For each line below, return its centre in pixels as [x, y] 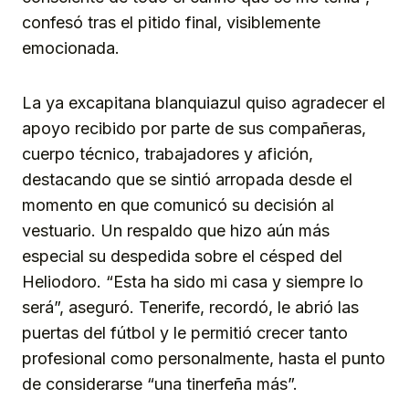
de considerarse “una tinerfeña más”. [160, 384]
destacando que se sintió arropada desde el [187, 180]
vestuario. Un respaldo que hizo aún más [176, 231]
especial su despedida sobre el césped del [182, 257]
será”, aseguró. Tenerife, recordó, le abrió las [190, 308]
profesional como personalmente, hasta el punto [204, 359]
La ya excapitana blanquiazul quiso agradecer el [204, 103]
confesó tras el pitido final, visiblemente [171, 23]
